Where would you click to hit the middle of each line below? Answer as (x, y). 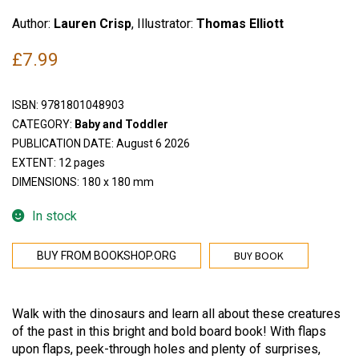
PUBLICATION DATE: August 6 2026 (101, 143)
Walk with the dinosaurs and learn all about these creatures (176, 313)
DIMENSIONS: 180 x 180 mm (83, 182)
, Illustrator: (164, 24)
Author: (33, 24)
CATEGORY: (43, 124)
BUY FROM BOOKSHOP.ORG (107, 256)
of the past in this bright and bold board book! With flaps (169, 331)
